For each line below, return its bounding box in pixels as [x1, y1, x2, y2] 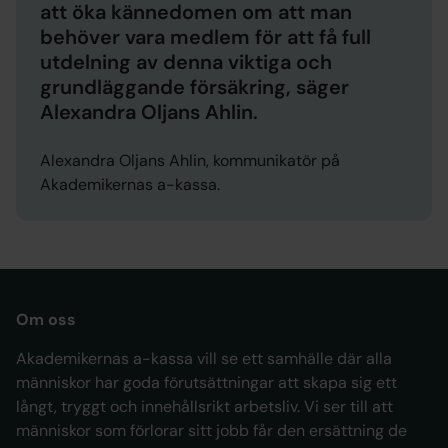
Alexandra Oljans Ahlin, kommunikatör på [40, 150, 340, 171]
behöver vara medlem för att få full [40, 24, 371, 50]
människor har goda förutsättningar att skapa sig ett [16, 372, 397, 393]
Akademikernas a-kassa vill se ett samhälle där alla [16, 348, 392, 369]
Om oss [16, 309, 76, 330]
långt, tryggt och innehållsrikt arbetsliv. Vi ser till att [16, 396, 393, 417]
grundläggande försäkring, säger [40, 74, 349, 100]
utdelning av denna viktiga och [40, 49, 332, 75]
